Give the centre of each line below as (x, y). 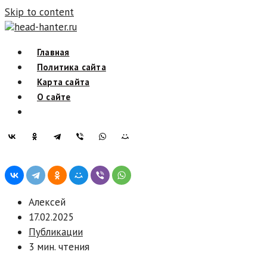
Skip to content (39, 12)
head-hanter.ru (46, 27)
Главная (53, 52)
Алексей (47, 202)
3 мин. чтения (59, 247)
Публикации (56, 232)
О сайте (54, 97)
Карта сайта (63, 82)
